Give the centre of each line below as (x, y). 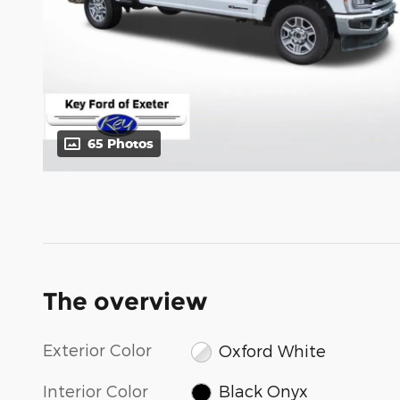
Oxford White (272, 350)
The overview (125, 302)
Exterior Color (97, 350)
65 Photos (121, 144)
